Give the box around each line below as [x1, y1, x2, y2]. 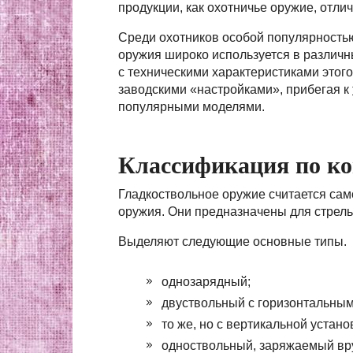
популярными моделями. [118, 100, 265, 113]
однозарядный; [162, 275, 251, 288]
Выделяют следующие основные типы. [118, 235, 347, 248]
